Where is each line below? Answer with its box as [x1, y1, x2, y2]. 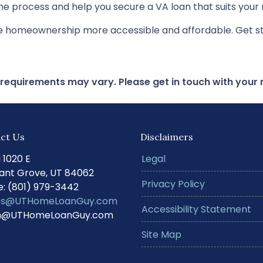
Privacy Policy [141, 177, 205, 191]
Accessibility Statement [141, 203, 251, 216]
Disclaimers [140, 131, 193, 143]
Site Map [141, 228, 181, 241]
